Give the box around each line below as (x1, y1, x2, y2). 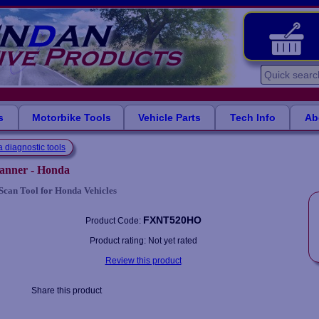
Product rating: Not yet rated (89, 236, 197, 246)
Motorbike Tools (31, 112, 111, 123)
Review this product (105, 256, 182, 266)
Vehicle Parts (138, 112, 201, 123)
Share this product (31, 286, 102, 296)
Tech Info (229, 112, 276, 123)
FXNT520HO (142, 214, 202, 226)
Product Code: (85, 216, 143, 226)
